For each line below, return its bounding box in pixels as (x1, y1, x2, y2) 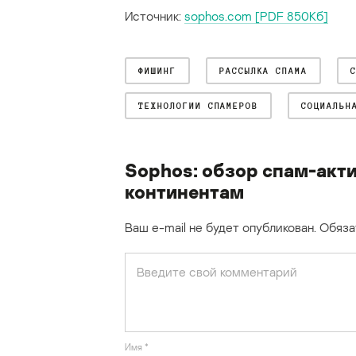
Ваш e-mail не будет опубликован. (125, 219, 316, 236)
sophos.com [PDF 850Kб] (184, 8, 328, 25)
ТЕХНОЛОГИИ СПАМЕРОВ (138, 101, 259, 111)
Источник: (125, 8, 184, 25)
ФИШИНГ (138, 66, 176, 76)
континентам (125, 180, 244, 203)
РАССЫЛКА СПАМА (219, 66, 308, 76)
